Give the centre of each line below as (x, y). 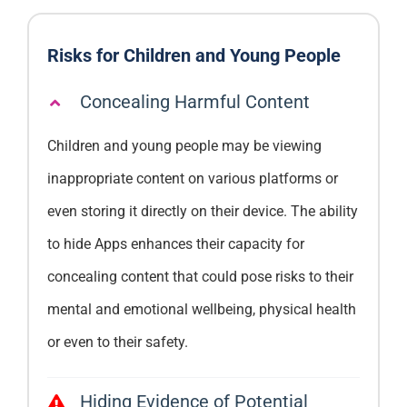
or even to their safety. (117, 342)
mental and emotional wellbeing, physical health (201, 309)
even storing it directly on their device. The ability (202, 211)
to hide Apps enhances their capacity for (175, 243)
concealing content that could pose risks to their (200, 276)
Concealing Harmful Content (194, 101)
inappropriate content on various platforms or (192, 178)
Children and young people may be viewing (184, 145)
